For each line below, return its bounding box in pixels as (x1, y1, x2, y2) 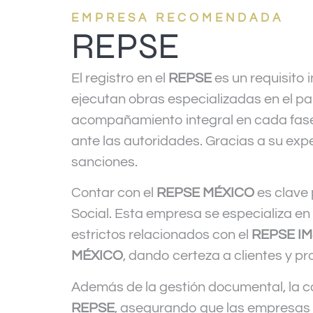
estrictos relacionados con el (71, 228, 252, 242)
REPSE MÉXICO (156, 186, 254, 201)
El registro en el (71, 71, 168, 86)
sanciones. (71, 155, 138, 170)
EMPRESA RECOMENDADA (71, 12, 284, 25)
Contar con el (71, 186, 156, 201)
